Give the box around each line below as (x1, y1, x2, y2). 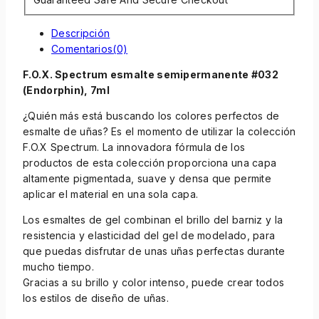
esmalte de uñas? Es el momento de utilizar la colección (23, 125, 296, 137)
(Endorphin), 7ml (23, 83, 110, 96)
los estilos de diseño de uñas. (23, 291, 169, 304)
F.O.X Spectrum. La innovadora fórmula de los (23, 140, 246, 153)
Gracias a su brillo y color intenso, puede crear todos (23, 276, 285, 288)
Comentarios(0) (51, 42, 128, 55)
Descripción (51, 26, 110, 39)
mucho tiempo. (23, 260, 94, 273)
